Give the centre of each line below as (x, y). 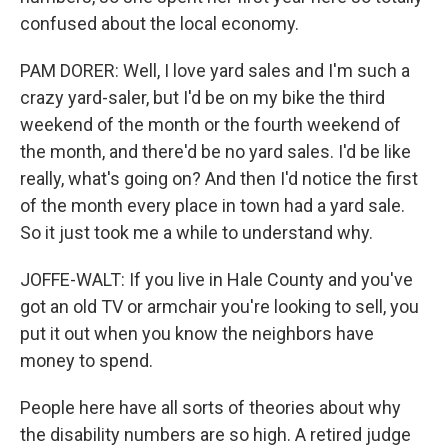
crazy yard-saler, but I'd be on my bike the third (202, 97)
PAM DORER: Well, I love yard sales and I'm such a (215, 70)
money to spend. (86, 360)
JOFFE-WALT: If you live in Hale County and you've (216, 279)
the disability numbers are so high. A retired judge (215, 434)
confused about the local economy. (159, 23)
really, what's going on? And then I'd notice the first (219, 178)
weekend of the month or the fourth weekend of (210, 124)
